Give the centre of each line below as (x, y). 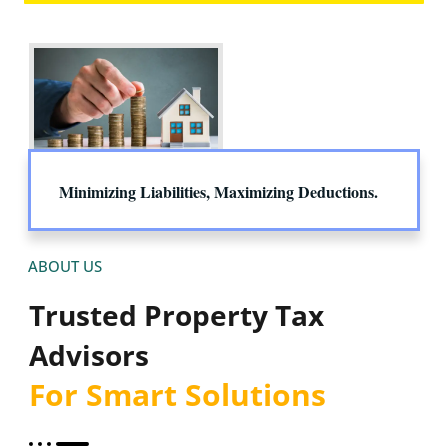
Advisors (89, 355)
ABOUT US (65, 266)
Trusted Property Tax (176, 315)
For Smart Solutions (177, 395)
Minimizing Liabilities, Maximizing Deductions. (218, 192)
